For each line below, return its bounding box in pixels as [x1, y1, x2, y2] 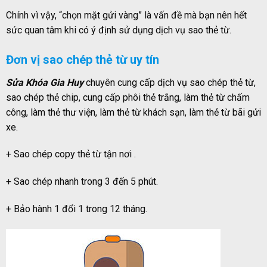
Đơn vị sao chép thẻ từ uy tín [6, 52, 162, 67]
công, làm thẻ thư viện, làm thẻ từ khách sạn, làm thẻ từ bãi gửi [6, 106, 261, 118]
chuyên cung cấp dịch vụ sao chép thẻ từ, [83, 76, 256, 88]
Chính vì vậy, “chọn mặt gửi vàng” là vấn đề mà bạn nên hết [6, 9, 247, 21]
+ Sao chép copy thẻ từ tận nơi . [6, 148, 136, 160]
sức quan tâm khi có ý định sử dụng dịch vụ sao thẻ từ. [6, 24, 231, 36]
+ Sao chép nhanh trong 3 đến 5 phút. [6, 176, 158, 188]
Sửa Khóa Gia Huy [6, 76, 83, 88]
